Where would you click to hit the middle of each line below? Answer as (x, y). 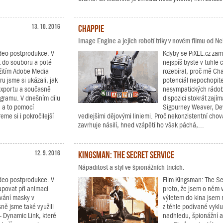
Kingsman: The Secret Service (126, 154)
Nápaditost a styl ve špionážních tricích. (131, 167)
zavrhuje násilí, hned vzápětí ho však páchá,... (141, 125)
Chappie (91, 27)
